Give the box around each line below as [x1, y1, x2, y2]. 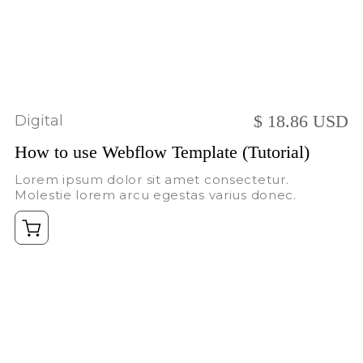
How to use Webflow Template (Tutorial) [15, 141, 310, 162]
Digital [15, 112, 63, 130]
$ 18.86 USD [254, 110, 348, 131]
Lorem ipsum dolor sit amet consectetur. [15, 171, 289, 187]
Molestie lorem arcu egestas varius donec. [15, 186, 297, 203]
